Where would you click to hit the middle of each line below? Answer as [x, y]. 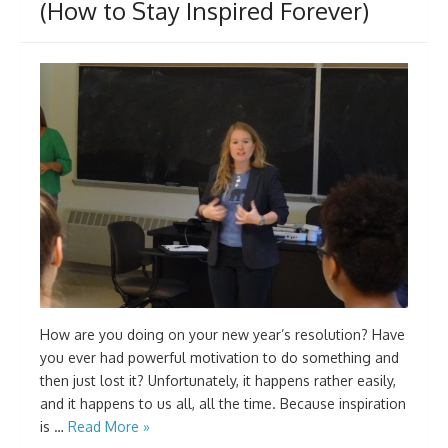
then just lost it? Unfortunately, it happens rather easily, [218, 381]
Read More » [109, 427]
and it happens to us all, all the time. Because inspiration [223, 404]
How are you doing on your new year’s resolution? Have [222, 335]
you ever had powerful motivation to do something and [219, 358]
